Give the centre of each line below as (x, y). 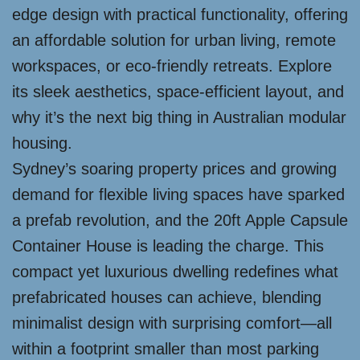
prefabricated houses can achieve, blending (167, 297)
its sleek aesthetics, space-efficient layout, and (178, 92)
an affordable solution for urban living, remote (174, 40)
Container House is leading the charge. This (168, 246)
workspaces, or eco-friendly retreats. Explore (172, 66)
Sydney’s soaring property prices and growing (174, 169)
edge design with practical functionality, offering (180, 14)
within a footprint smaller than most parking (166, 349)
